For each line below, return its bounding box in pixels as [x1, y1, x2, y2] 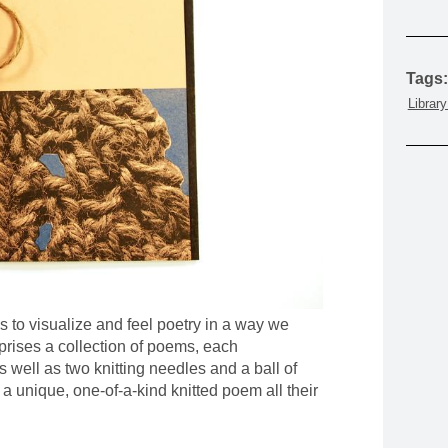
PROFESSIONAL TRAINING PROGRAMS [23, 46, 332, 64]
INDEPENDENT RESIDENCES [23, 115, 252, 133]
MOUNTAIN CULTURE [23, 11, 191, 30]
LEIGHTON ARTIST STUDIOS [23, 80, 245, 99]
